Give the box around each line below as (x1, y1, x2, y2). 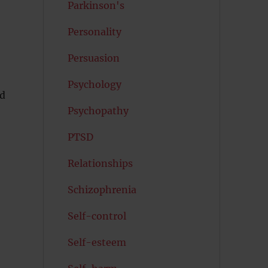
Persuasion (67, 52, 120, 64)
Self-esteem (67, 236, 126, 248)
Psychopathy (67, 105, 129, 117)
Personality (67, 26, 121, 38)
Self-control (67, 210, 126, 222)
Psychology (67, 78, 121, 90)
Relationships (67, 157, 133, 169)
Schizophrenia (67, 184, 136, 196)
